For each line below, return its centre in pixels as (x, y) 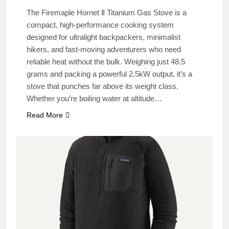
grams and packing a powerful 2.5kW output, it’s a (109, 74)
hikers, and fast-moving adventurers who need (104, 49)
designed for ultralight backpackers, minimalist (104, 37)
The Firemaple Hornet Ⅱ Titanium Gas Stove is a (107, 12)
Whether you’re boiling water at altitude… (94, 98)
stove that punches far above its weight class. (102, 86)
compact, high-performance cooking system (100, 25)
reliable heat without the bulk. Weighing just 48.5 (106, 61)
